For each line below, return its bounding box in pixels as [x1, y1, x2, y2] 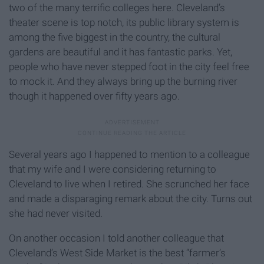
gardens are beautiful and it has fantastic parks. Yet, [9, 45, 232, 58]
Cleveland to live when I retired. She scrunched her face [9, 177, 249, 190]
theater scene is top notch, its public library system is [9, 16, 239, 28]
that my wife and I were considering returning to [9, 163, 216, 175]
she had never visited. [9, 207, 103, 219]
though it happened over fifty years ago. [9, 90, 180, 102]
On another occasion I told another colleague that [9, 232, 224, 244]
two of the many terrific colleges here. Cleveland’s [9, 1, 225, 14]
